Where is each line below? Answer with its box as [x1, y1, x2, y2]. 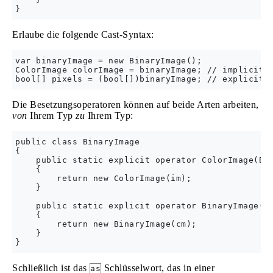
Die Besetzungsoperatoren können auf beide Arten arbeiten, [12, 99, 259, 110]
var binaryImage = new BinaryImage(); [15, 55, 202, 65]
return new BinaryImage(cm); [15, 219, 197, 229]
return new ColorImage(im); [15, 173, 191, 183]
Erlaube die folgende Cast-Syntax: [12, 29, 154, 40]
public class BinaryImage [15, 136, 140, 146]
